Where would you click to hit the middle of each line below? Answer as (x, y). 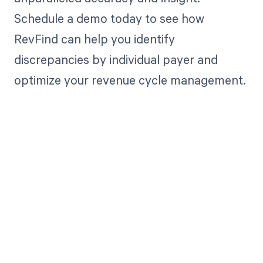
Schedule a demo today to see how (109, 18)
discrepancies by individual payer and (116, 59)
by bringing (131, 242)
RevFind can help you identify (94, 38)
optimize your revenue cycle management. (130, 80)
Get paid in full (131, 215)
